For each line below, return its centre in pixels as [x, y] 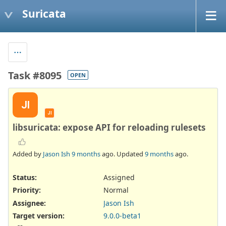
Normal [116, 190]
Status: [25, 178]
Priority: [27, 190]
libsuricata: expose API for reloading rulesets [109, 127]
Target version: [39, 215]
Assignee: [29, 203]
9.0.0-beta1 [122, 215]
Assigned [119, 178]
